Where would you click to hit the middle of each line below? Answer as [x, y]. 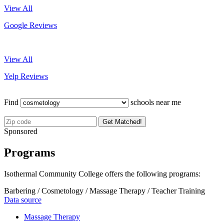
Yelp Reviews [26, 76]
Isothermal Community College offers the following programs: [102, 173]
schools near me [155, 102]
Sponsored [21, 131]
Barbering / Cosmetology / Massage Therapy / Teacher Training [104, 190]
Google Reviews [30, 25]
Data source [23, 199]
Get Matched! [122, 121]
